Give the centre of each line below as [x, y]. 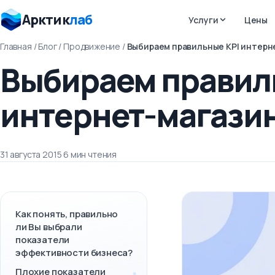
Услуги [203, 20]
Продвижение [92, 46]
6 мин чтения [90, 154]
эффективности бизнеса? [74, 253]
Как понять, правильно [67, 214]
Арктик [46, 20]
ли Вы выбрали [49, 227]
